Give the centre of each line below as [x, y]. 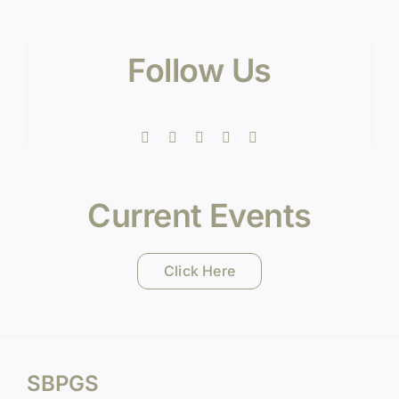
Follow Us [199, 70]
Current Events [199, 216]
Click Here [199, 271]
